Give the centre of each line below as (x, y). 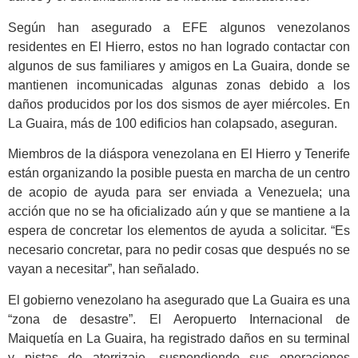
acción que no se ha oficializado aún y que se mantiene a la (179, 212)
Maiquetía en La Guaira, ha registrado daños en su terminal (179, 338)
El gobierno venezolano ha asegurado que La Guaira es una (179, 300)
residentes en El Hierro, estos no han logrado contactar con (179, 46)
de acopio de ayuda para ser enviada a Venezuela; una (179, 193)
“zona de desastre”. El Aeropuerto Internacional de (179, 319)
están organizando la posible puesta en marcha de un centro (179, 173)
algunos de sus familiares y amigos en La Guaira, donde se (179, 66)
